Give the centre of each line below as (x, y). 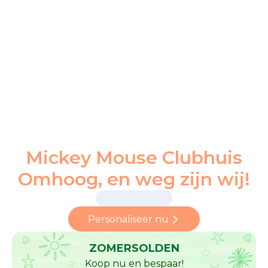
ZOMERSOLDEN (134, 248)
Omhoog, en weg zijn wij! (134, 179)
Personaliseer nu (128, 219)
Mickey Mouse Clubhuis (134, 158)
